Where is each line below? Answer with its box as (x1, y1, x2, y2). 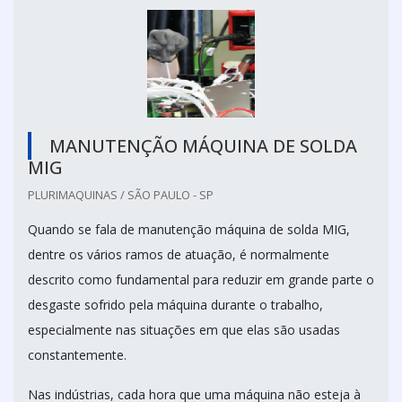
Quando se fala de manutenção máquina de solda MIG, (28, 221, 350, 239)
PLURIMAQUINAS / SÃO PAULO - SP (28, 187, 214, 204)
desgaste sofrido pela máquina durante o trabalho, (28, 296, 323, 314)
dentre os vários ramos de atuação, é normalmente (28, 246, 329, 264)
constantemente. (28, 346, 127, 364)
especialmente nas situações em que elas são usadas (28, 321, 340, 339)
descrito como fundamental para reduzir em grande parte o (28, 271, 374, 289)
